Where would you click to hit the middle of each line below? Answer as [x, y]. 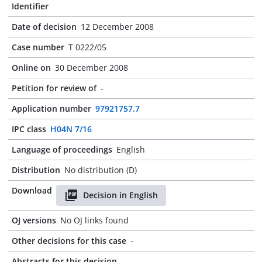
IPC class [29, 129]
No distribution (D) [101, 170]
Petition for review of [54, 88]
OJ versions [34, 220]
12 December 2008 [117, 27]
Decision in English [120, 195]
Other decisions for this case [69, 241]
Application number [51, 108]
